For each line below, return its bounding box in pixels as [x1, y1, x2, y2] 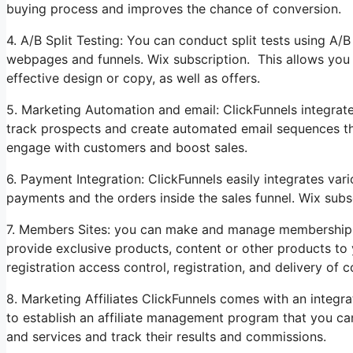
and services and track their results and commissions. [6, 329, 326, 344]
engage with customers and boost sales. [6, 139, 247, 155]
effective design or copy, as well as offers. [6, 70, 260, 86]
